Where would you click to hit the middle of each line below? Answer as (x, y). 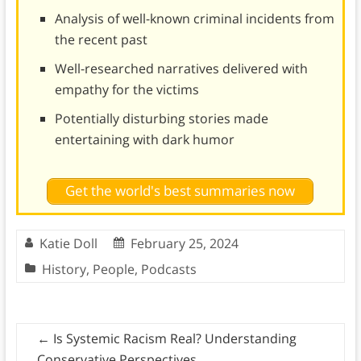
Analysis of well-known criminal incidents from (194, 19)
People (113, 269)
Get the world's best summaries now (180, 191)
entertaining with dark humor (144, 140)
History (64, 269)
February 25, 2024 (184, 243)
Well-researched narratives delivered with (181, 69)
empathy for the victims (127, 90)
